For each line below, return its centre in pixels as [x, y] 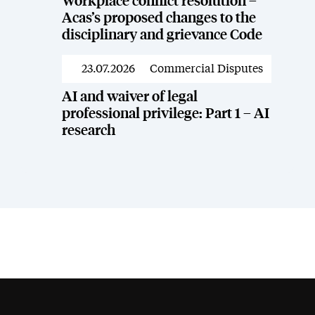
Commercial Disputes [206, 69]
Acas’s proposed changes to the [159, 18]
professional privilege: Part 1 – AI [165, 114]
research [88, 131]
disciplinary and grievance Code [162, 35]
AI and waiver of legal [129, 97]
